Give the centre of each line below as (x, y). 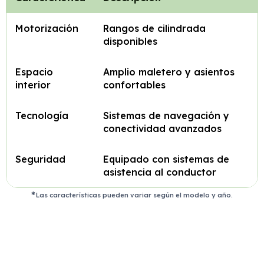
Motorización (47, 28)
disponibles (130, 41)
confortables (134, 85)
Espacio (34, 72)
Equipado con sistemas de (166, 159)
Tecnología (42, 115)
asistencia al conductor (160, 172)
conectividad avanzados (162, 128)
